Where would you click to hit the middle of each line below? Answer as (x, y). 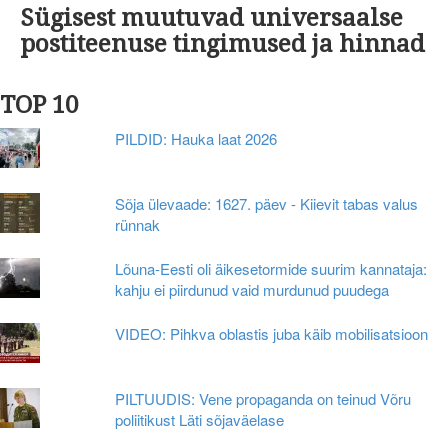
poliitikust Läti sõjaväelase (200, 420)
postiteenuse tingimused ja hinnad (222, 44)
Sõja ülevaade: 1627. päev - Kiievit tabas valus (267, 204)
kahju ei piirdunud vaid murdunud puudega (252, 290)
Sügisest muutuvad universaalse (211, 18)
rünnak (138, 225)
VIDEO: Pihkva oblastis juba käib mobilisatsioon (272, 334)
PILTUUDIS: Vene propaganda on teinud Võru (263, 399)
